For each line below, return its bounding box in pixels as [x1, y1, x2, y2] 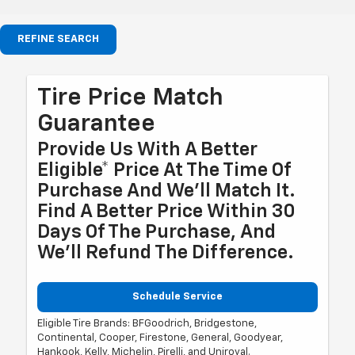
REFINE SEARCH [17, 33, 99, 44]
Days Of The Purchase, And [37, 222, 277, 242]
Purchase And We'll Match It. [37, 181, 296, 200]
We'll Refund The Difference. [37, 242, 295, 262]
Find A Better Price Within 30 [37, 201, 296, 221]
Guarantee [37, 112, 156, 136]
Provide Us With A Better [37, 139, 258, 159]
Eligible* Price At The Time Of [37, 160, 292, 180]
